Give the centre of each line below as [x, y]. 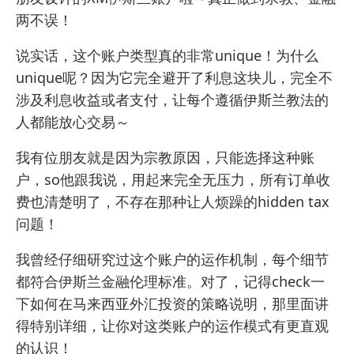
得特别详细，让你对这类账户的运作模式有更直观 [172, 326]
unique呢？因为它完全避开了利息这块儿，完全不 [174, 78]
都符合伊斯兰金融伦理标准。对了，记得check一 [170, 282]
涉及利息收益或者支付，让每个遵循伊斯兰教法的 [172, 100]
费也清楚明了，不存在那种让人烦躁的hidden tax [173, 202]
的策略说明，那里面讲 [258, 304]
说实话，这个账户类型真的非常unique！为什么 [167, 56]
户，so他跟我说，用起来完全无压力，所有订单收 [173, 180]
